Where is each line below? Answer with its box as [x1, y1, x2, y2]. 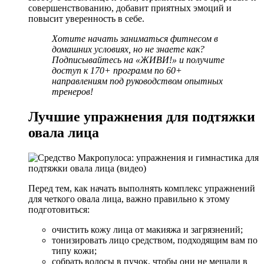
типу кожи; [52, 245, 97, 256]
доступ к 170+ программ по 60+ [52, 65, 182, 75]
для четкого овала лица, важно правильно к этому [28, 193, 230, 204]
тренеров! [52, 86, 93, 97]
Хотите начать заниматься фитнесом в [52, 33, 218, 44]
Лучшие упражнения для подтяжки [28, 108, 255, 124]
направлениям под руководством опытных [52, 75, 223, 86]
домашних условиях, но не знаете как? [52, 44, 204, 54]
